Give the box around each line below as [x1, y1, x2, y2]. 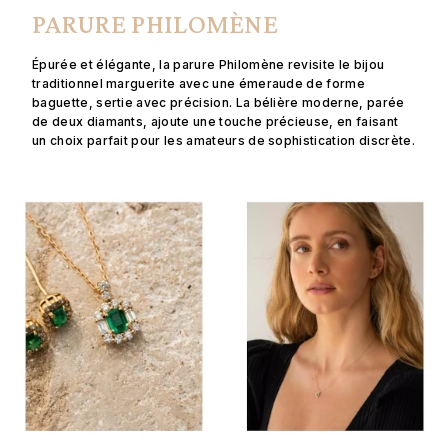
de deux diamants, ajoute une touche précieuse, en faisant [32, 113, 399, 129]
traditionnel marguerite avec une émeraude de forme [32, 75, 366, 91]
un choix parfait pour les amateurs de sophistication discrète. [32, 132, 415, 148]
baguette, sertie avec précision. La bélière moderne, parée [32, 94, 405, 110]
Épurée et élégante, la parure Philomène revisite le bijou [32, 56, 385, 72]
